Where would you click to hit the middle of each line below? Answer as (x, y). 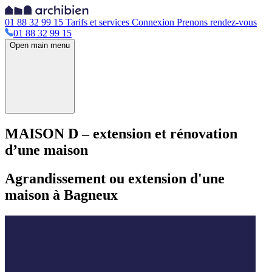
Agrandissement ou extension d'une (115, 178)
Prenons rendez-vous (216, 22)
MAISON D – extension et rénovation (121, 133)
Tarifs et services (97, 22)
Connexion (153, 22)
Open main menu (40, 45)
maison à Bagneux (61, 195)
